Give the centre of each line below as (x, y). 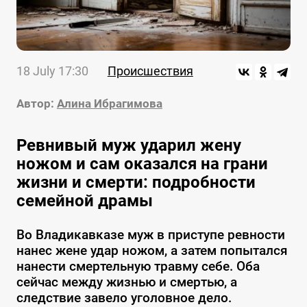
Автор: (35, 104)
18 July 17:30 (52, 71)
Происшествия (150, 71)
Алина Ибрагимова (109, 104)
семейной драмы (84, 201)
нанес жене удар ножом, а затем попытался (152, 251)
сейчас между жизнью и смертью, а (126, 282)
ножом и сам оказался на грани (142, 164)
